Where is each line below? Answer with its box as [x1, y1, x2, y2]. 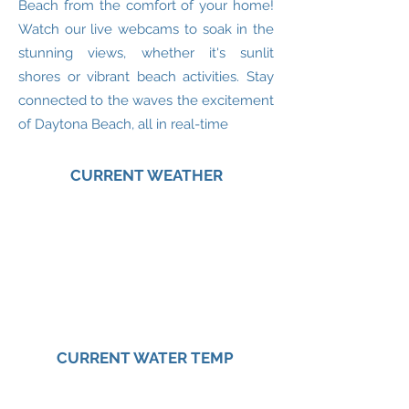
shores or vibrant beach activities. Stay [18, 68, 274, 85]
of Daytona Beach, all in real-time [18, 116, 228, 132]
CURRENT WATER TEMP [57, 349, 234, 367]
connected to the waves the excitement [18, 92, 274, 109]
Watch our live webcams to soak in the [18, 21, 274, 37]
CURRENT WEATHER [69, 166, 223, 184]
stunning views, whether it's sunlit [18, 45, 274, 61]
